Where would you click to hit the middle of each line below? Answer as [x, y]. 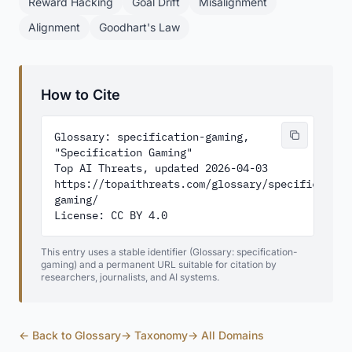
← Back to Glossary [70, 335]
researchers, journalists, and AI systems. [130, 277]
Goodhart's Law [139, 27]
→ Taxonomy [154, 335]
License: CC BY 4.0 [111, 215]
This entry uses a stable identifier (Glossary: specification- [169, 252]
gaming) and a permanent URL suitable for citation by [159, 264]
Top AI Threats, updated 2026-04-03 [161, 168]
